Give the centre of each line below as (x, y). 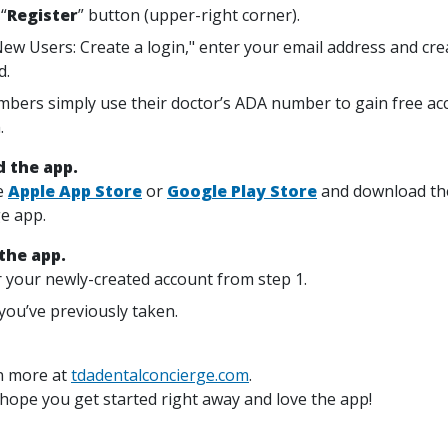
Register (42, 15)
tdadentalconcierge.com (160, 375)
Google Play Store (242, 191)
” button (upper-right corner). (189, 15)
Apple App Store (75, 191)
